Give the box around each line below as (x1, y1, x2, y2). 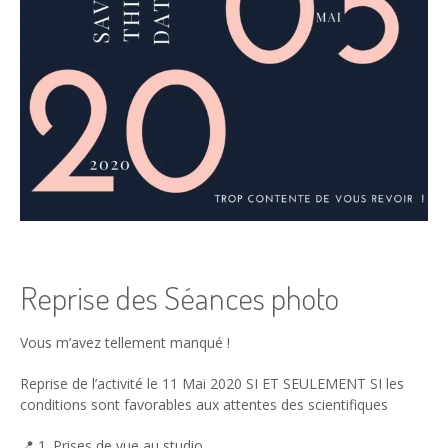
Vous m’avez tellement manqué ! (20, 332, 230, 352)
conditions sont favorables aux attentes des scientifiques (20, 394, 388, 414)
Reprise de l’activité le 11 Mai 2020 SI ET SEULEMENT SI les (20, 373, 404, 393)
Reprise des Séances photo (20, 277, 339, 319)
